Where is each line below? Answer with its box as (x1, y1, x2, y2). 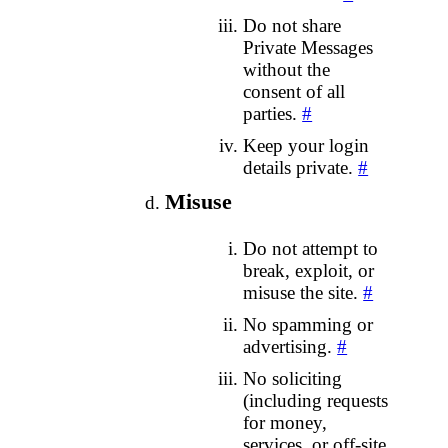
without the (243, 59, 331, 81)
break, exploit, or (243, 259, 375, 281)
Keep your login (243, 135, 370, 157)
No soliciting (243, 367, 343, 389)
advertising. (243, 335, 338, 357)
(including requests (243, 389, 389, 411)
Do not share (243, 15, 342, 37)
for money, (243, 411, 328, 433)
